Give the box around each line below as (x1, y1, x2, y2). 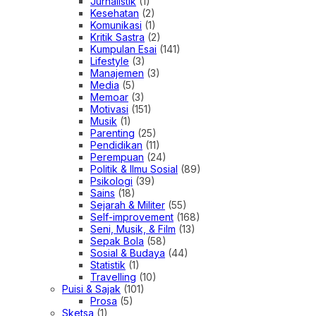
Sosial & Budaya (90, 246, 165, 259)
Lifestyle (90, 54, 129, 67)
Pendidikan (90, 138, 142, 151)
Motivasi (90, 102, 128, 115)
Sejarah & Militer (90, 198, 165, 211)
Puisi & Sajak (62, 282, 121, 295)
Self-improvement (90, 210, 174, 223)
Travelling (90, 270, 136, 283)
